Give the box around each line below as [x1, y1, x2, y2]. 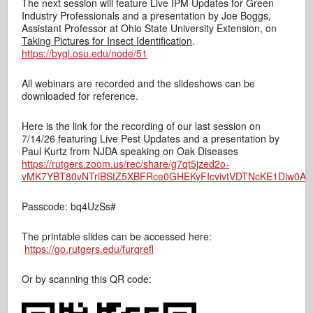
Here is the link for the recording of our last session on [22, 119, 261, 133]
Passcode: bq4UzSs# [22, 199, 117, 213]
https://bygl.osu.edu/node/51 [22, 46, 148, 60]
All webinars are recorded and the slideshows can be [22, 76, 256, 90]
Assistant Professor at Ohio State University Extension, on [22, 21, 277, 35]
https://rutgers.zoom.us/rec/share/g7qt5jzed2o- [22, 156, 230, 170]
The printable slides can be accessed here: [22, 229, 212, 243]
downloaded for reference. [22, 89, 139, 103]
